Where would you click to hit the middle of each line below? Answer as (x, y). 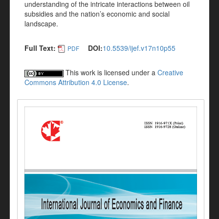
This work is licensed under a (110, 73)
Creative (170, 73)
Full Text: (40, 48)
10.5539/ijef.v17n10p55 (139, 48)
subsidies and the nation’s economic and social (97, 14)
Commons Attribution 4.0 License (76, 82)
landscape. (41, 23)
